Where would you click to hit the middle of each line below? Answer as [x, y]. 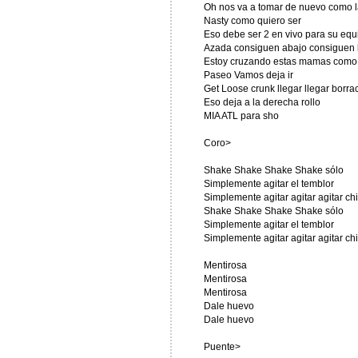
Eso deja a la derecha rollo [262, 102]
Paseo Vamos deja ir [248, 75]
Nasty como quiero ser [252, 21]
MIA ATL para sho [241, 116]
